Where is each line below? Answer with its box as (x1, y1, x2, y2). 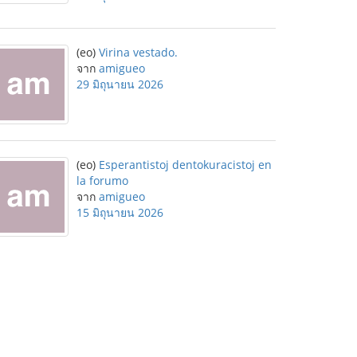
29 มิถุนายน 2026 (76, 76, 163, 92)
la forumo (76, 173, 128, 188)
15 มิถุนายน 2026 (76, 205, 163, 220)
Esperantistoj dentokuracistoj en (99, 157, 272, 172)
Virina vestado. (99, 45, 178, 60)
